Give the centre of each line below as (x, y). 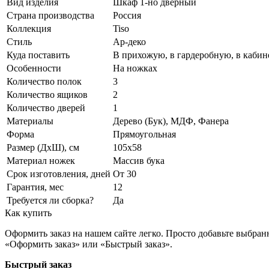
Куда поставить (38, 55)
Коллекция (29, 29)
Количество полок (44, 82)
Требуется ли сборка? (50, 201)
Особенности (34, 68)
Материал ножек (41, 161)
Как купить (28, 213)
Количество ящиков (47, 95)
